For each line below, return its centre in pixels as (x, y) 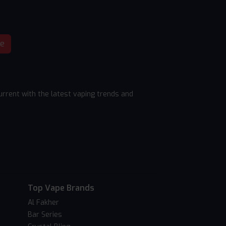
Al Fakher (43, 203)
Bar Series (45, 215)
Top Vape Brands (61, 188)
